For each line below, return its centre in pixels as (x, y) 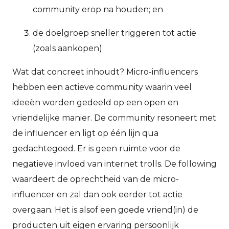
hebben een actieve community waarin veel (102, 87)
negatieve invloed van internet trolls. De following (114, 164)
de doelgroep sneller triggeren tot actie (114, 33)
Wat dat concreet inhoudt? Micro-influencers (105, 72)
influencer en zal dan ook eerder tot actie (97, 194)
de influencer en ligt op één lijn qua (85, 133)
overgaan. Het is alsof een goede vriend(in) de (105, 210)
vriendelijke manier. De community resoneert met (114, 118)
